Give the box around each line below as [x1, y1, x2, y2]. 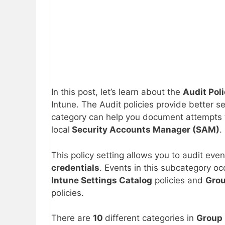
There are [51, 213, 93, 223]
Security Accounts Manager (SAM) [70, 125, 219, 135]
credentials [51, 162, 99, 173]
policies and [152, 175, 205, 185]
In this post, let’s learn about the [51, 87, 183, 97]
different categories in [105, 213, 196, 223]
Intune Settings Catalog [51, 175, 152, 185]
